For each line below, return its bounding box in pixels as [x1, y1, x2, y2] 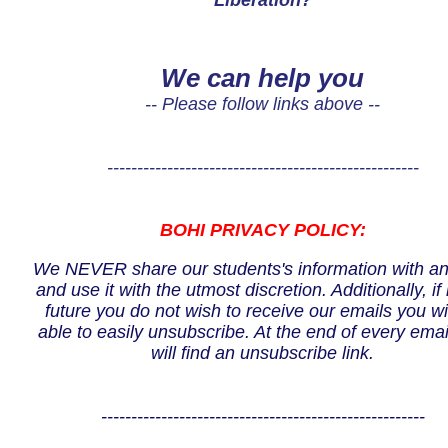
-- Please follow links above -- [145, 94, 380, 114]
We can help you [161, 63, 364, 93]
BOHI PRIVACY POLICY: [159, 220, 366, 240]
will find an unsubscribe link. [151, 343, 374, 363]
